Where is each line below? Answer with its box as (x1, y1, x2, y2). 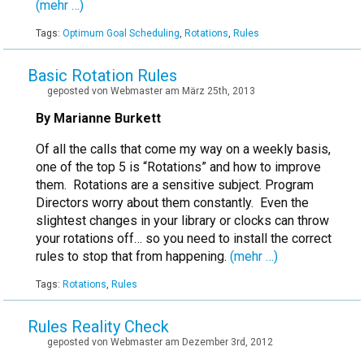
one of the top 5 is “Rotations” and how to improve (36, 159, 321, 175)
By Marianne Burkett (36, 110, 161, 127)
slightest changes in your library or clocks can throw (36, 213, 329, 229)
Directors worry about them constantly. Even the (36, 195, 309, 211)
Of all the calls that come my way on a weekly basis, (36, 141, 331, 158)
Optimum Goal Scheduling (63, 28, 180, 40)
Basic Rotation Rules (28, 66, 177, 86)
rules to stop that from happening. (36, 249, 230, 265)
